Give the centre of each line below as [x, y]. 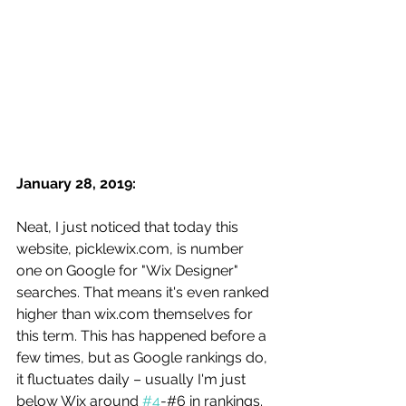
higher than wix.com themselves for [136, 314]
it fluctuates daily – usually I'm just [133, 379]
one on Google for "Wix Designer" [129, 270]
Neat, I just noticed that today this [129, 227]
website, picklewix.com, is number [132, 248]
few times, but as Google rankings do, [144, 357]
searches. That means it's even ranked [145, 292]
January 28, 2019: [78, 183]
